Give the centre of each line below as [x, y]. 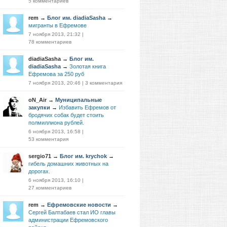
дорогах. [39, 171]
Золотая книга [88, 66]
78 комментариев [50, 42]
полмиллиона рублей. [56, 123]
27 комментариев [50, 188]
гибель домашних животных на [68, 164]
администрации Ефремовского [68, 220]
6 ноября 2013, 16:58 [54, 131]
